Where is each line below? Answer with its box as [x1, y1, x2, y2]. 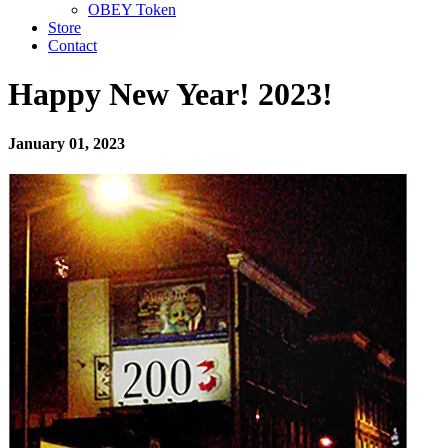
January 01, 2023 [8, 134, 125, 152]
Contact [48, 37, 97, 54]
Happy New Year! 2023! [8, 76, 333, 113]
